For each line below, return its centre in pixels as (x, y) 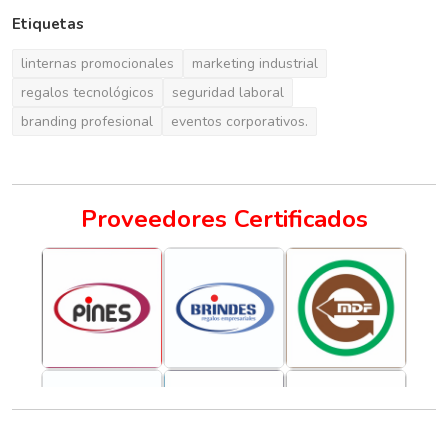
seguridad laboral (228, 93)
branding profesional (87, 122)
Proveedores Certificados (224, 219)
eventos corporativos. (239, 122)
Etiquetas (48, 24)
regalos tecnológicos (87, 93)
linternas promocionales (97, 64)
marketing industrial (255, 64)
